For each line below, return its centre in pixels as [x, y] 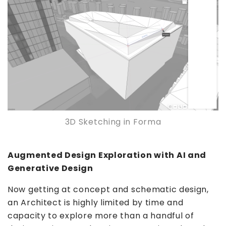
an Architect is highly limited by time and [96, 202]
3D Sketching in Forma [113, 122]
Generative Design [50, 168]
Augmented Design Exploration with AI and [107, 155]
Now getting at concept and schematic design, [108, 189]
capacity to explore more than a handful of [101, 215]
